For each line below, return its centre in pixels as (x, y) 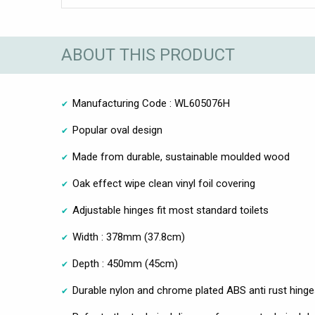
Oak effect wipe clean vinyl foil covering (164, 183)
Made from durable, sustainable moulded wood (181, 156)
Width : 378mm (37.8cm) (129, 237)
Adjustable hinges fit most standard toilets (171, 210)
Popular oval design (117, 130)
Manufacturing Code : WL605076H (151, 103)
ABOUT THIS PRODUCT (148, 55)
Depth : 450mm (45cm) (125, 263)
